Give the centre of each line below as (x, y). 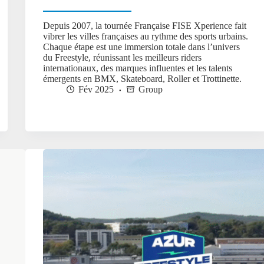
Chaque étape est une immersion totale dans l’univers (142, 47)
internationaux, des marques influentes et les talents (138, 68)
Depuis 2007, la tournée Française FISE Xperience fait (145, 26)
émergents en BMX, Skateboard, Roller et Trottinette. (143, 79)
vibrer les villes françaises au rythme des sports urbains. (146, 37)
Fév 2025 (96, 90)
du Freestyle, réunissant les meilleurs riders (123, 58)
